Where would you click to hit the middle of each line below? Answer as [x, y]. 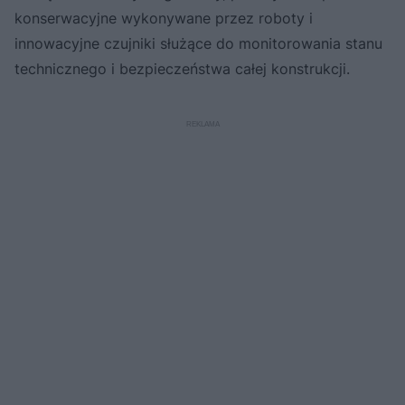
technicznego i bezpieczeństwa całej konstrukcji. [182, 69]
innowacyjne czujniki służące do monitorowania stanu [198, 44]
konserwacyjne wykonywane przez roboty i [164, 19]
